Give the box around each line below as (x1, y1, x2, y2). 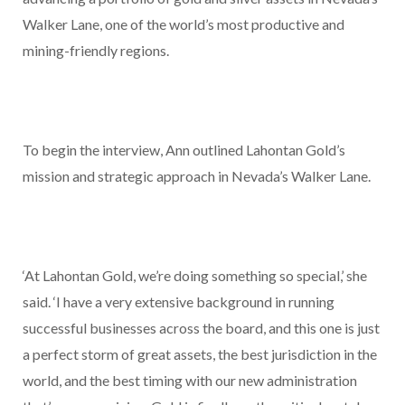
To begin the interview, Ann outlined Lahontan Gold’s (23, 141, 345, 159)
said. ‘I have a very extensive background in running (23, 293, 334, 311)
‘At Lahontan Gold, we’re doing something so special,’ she (23, 267, 367, 285)
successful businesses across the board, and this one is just (23, 319, 380, 337)
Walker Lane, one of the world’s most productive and (23, 15, 344, 33)
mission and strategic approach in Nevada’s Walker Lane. (23, 167, 371, 185)
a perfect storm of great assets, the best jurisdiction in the (23, 345, 377, 363)
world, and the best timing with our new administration (23, 372, 357, 390)
